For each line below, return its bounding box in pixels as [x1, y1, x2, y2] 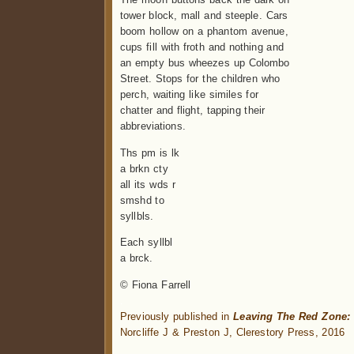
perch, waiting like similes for [120, 88, 258, 101]
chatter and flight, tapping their [120, 104, 265, 117]
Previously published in [120, 310, 234, 322]
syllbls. [120, 209, 154, 222]
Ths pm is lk [120, 146, 180, 159]
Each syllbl [120, 236, 173, 249]
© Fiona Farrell [120, 278, 191, 291]
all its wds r [120, 178, 175, 190]
